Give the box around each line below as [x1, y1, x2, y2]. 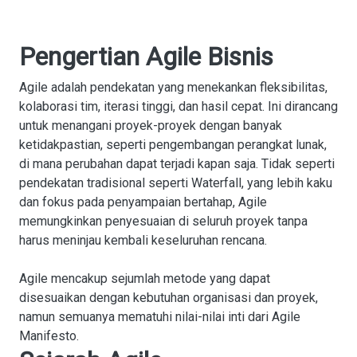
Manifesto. [19, 328, 79, 343]
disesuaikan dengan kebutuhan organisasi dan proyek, [19, 290, 318, 305]
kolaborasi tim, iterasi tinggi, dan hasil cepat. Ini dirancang [19, 99, 338, 114]
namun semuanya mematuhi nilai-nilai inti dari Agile [19, 309, 300, 324]
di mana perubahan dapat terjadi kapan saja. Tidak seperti [19, 156, 335, 171]
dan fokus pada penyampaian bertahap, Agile [19, 194, 267, 210]
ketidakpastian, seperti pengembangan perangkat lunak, [19, 137, 327, 152]
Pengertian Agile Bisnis [19, 41, 273, 72]
